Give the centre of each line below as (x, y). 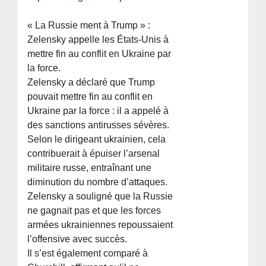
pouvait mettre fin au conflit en (90, 97)
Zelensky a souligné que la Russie (100, 197)
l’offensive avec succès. (77, 239)
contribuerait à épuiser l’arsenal (94, 154)
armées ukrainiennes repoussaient (100, 225)
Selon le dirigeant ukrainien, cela (97, 140)
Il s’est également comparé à (88, 254)
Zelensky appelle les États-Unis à (98, 40)
